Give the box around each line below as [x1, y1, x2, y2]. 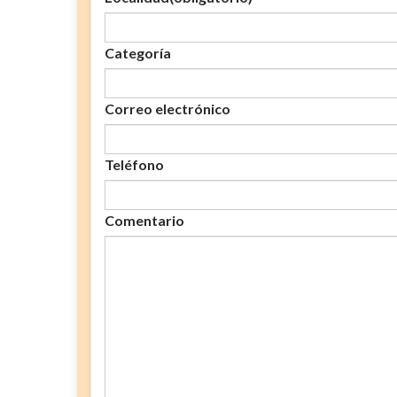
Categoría [105, 43, 171, 61]
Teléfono [105, 155, 164, 173]
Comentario [105, 211, 184, 229]
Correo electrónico [105, 99, 230, 117]
